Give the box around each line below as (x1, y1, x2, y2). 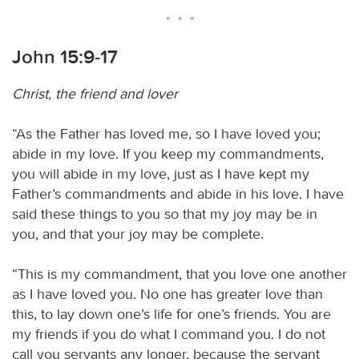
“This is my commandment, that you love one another (12, 264, 347, 283)
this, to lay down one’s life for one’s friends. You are (12, 305, 331, 323)
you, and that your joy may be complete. (12, 224, 264, 243)
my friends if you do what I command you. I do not (12, 325, 325, 343)
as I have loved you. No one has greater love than (12, 284, 323, 303)
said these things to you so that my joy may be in (12, 204, 317, 223)
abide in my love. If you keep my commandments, (12, 144, 324, 163)
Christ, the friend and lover (12, 84, 178, 103)
